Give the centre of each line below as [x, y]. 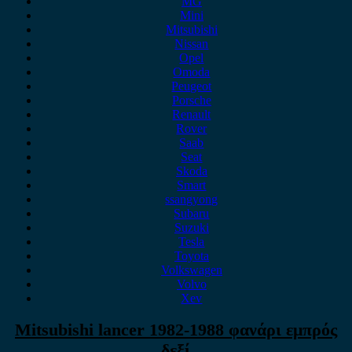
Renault [192, 114]
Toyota [191, 256]
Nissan [192, 44]
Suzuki [191, 227]
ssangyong [192, 199]
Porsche [191, 100]
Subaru [192, 213]
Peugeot [192, 86]
